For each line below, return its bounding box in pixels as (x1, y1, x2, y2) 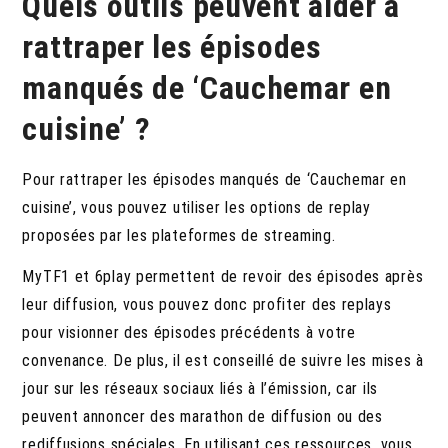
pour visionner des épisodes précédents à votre (22, 322, 356, 342)
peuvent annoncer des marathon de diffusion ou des (22, 406, 383, 426)
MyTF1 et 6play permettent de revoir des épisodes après (22, 266, 424, 286)
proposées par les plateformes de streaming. (22, 225, 336, 245)
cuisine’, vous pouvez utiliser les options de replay (22, 197, 371, 217)
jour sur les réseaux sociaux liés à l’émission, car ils (22, 378, 378, 398)
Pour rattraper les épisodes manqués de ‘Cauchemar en (22, 169, 407, 189)
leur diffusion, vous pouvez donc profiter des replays (22, 294, 392, 314)
